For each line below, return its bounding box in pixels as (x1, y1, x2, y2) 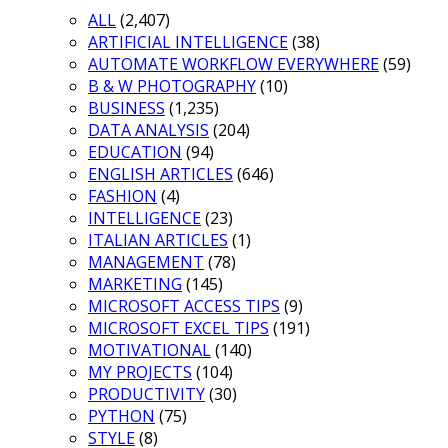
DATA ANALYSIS (88, 119, 209, 142)
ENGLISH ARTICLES (88, 163, 233, 186)
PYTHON (88, 405, 155, 428)
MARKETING (88, 273, 182, 296)
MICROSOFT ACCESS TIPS (88, 295, 280, 318)
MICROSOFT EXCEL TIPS (88, 317, 269, 340)
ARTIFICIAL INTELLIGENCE (88, 31, 288, 54)
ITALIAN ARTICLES (88, 229, 228, 252)
